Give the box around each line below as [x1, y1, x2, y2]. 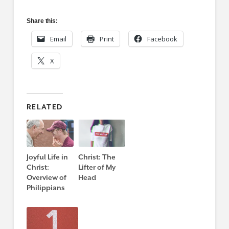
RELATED [26, 103, 63, 111]
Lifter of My [78, 163, 116, 171]
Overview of [26, 173, 66, 181]
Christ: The [78, 152, 116, 161]
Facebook [147, 34, 177, 44]
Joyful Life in [26, 152, 68, 161]
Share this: [26, 17, 58, 25]
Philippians [26, 183, 65, 192]
